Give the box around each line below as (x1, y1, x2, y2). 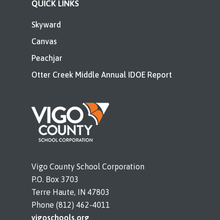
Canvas (31, 37, 57, 46)
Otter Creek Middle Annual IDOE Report (31, 70, 172, 80)
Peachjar (31, 54, 62, 63)
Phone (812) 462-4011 (31, 200, 110, 210)
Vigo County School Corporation (31, 162, 144, 171)
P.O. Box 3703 (31, 175, 79, 184)
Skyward (31, 20, 61, 29)
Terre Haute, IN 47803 (31, 188, 110, 197)
